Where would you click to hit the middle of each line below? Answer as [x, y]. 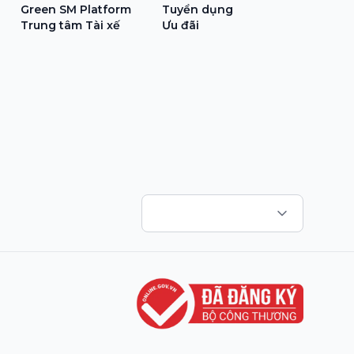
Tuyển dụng [197, 9]
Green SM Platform [75, 9]
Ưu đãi [180, 25]
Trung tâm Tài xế [70, 25]
